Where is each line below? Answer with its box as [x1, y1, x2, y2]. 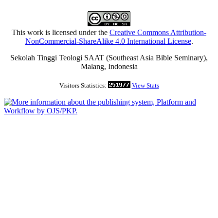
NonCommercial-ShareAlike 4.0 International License [25, 37, 191, 46]
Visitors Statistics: [59, 82, 108, 90]
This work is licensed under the [12, 28, 109, 37]
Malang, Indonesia [80, 62, 138, 71]
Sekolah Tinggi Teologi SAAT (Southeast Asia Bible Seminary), [10, 54, 208, 62]
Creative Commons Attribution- [109, 28, 206, 37]
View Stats [131, 82, 159, 90]
